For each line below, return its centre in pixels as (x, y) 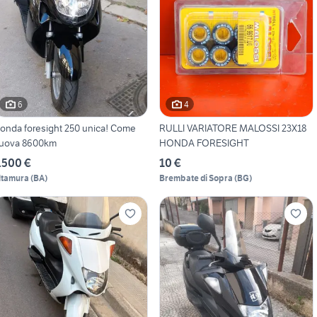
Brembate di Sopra (196, 178)
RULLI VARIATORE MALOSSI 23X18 (232, 128)
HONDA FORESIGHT (204, 143)
